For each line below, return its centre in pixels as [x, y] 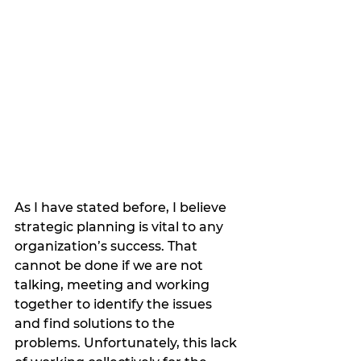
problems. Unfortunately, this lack [127, 343]
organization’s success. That [108, 247]
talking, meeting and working [114, 285]
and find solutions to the [96, 324]
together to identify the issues [115, 305]
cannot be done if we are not [110, 266]
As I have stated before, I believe [122, 208]
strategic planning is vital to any [120, 227]
